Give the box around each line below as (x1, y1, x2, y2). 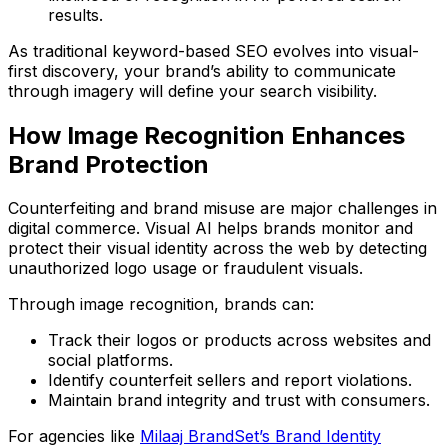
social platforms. (48, 350, 173, 371)
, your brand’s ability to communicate (114, 60, 396, 81)
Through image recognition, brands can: (8, 294, 314, 315)
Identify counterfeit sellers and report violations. (48, 370, 412, 391)
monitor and (321, 218, 413, 239)
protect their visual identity (8, 238, 208, 259)
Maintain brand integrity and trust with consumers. (48, 390, 430, 411)
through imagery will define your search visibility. (8, 80, 377, 101)
